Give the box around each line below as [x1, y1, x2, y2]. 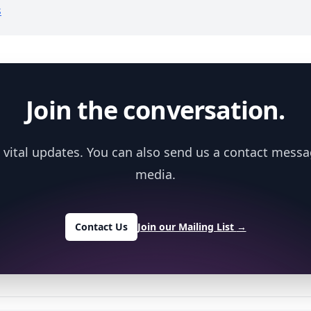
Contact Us [74, 220, 128, 233]
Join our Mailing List [137, 220, 237, 233]
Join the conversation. [26, 93, 285, 127]
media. [135, 166, 176, 183]
